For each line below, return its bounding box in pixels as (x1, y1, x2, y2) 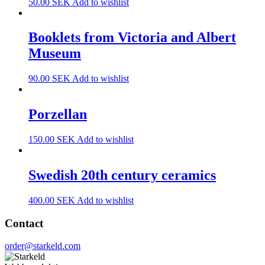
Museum (28, 46, 81, 62)
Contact (5, 216, 43, 230)
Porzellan (28, 106, 87, 122)
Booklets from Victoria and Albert (28, 30, 236, 46)
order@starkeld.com (5, 241, 80, 251)
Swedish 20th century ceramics (28, 167, 216, 183)
